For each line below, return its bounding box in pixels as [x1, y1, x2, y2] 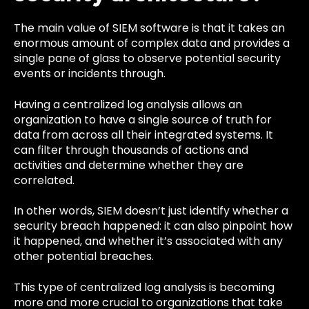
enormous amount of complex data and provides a [14, 35, 290, 52]
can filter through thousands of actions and [14, 141, 248, 158]
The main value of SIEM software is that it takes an [14, 20, 285, 37]
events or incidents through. [14, 66, 166, 82]
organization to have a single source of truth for [14, 111, 272, 128]
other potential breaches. [14, 248, 154, 265]
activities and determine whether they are [14, 157, 243, 173]
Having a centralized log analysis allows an [14, 96, 242, 112]
